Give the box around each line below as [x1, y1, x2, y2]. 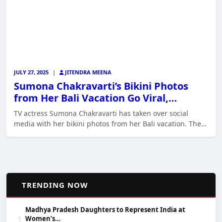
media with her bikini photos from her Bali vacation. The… [14, 118, 207, 128]
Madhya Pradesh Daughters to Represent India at [25, 205, 186, 214]
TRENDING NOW [22, 179, 88, 190]
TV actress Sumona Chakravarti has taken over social [14, 108, 188, 118]
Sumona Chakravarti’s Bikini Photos [14, 79, 188, 93]
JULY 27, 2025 [14, 68, 49, 76]
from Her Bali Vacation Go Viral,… [14, 91, 177, 105]
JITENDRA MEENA [63, 68, 111, 76]
